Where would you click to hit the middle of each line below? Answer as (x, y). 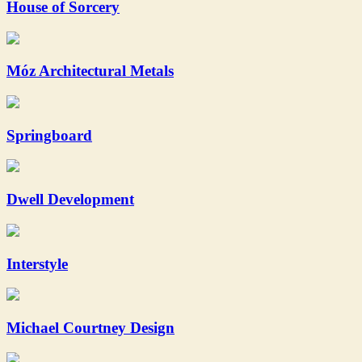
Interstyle (37, 263)
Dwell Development (70, 200)
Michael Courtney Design (90, 328)
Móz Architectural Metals (90, 71)
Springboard (49, 135)
